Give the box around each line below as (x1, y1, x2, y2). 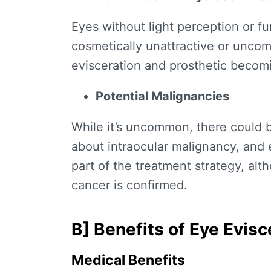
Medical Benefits (71, 252, 185, 269)
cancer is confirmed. (71, 178, 188, 193)
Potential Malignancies (96, 89, 229, 104)
